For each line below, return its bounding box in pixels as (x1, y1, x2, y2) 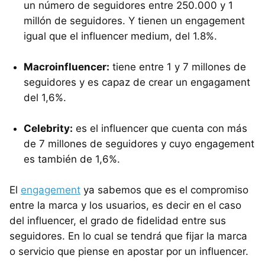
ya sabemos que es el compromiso (80, 184, 248, 196)
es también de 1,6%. (24, 153, 120, 166)
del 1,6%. (24, 92, 66, 104)
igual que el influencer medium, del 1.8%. (24, 30, 217, 43)
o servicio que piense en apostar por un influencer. (9, 245, 248, 258)
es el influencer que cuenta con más (73, 122, 247, 135)
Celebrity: (24, 122, 73, 135)
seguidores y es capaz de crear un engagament (24, 76, 250, 89)
